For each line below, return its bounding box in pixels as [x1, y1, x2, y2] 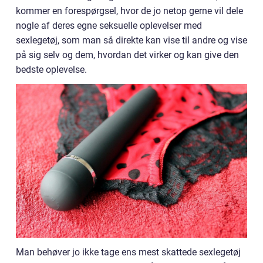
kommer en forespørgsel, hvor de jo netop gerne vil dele [16, 5, 243, 16]
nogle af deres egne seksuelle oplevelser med [16, 20, 202, 31]
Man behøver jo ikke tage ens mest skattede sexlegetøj [16, 247, 241, 258]
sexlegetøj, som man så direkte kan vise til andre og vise [16, 35, 247, 46]
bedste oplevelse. [16, 64, 87, 75]
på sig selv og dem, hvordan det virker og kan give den [16, 49, 239, 60]
